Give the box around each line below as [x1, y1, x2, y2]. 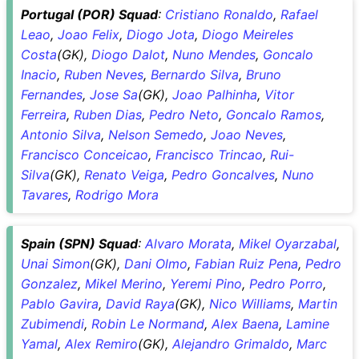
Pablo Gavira [21, 295, 99, 312]
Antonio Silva [21, 126, 101, 143]
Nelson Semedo [108, 126, 204, 143]
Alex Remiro [65, 335, 138, 352]
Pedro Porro [249, 275, 323, 292]
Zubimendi [21, 315, 84, 332]
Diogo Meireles [202, 26, 293, 42]
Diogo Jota [127, 26, 195, 42]
